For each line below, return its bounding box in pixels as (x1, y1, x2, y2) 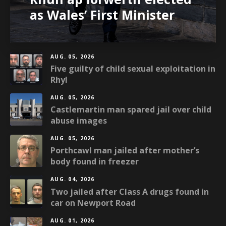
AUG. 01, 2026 (50, 216, 95, 224)
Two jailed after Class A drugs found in (50, 186, 209, 197)
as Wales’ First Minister (30, 6, 175, 23)
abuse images (50, 115, 107, 127)
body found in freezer (50, 156, 139, 167)
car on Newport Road (50, 197, 136, 208)
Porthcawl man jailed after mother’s (50, 145, 199, 156)
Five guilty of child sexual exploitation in (50, 63, 215, 74)
